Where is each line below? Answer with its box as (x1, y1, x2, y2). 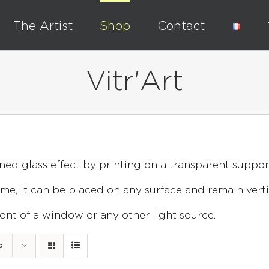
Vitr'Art (86, 70, 183, 94)
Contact (157, 20, 205, 32)
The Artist (13, 20, 73, 32)
